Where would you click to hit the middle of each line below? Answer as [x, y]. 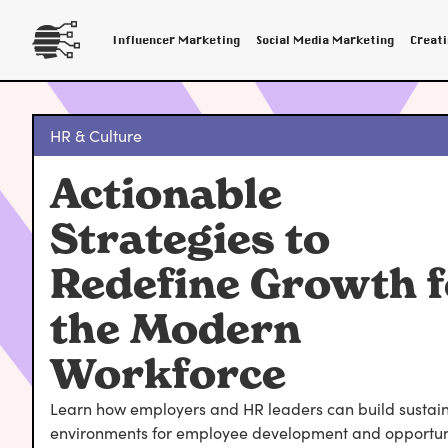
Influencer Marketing [176, 39]
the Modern [175, 329]
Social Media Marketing [325, 39]
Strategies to [190, 239]
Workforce [168, 374]
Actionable [166, 194]
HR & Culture [96, 135]
